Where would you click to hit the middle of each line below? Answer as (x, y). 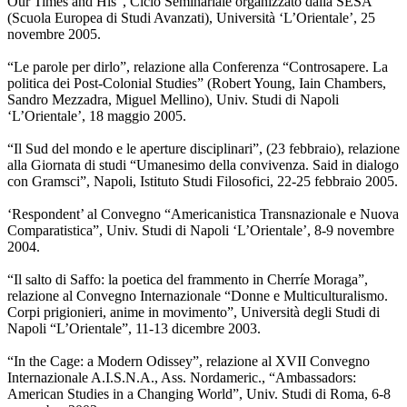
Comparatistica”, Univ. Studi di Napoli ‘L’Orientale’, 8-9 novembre (201, 231)
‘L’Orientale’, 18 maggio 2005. (97, 116)
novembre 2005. (54, 35)
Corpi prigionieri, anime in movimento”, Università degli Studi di (194, 313)
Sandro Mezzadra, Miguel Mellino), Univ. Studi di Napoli (173, 100)
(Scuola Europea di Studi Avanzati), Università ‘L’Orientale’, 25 (191, 18)
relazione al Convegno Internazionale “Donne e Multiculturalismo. (198, 296)
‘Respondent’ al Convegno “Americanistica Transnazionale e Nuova (203, 214)
